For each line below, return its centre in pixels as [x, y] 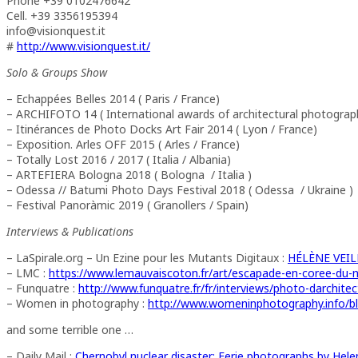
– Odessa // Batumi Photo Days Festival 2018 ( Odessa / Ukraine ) [180, 189]
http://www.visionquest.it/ [84, 46]
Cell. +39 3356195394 [62, 15]
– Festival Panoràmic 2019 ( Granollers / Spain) [127, 205]
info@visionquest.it [56, 30]
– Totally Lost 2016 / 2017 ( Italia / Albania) [119, 159]
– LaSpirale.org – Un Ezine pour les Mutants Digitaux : [147, 257]
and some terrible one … [70, 329]
